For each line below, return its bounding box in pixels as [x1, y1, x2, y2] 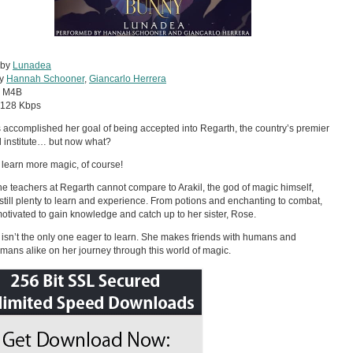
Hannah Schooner [6, 73, 84, 84]
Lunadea [13, 60, 51, 71]
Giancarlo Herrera [89, 73, 166, 84]
